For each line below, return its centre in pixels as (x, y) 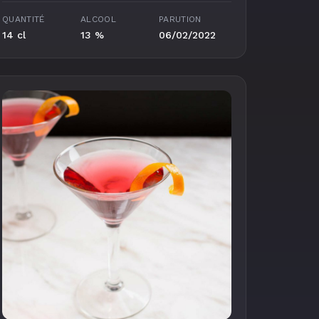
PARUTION (180, 19)
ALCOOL (98, 19)
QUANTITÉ (23, 19)
